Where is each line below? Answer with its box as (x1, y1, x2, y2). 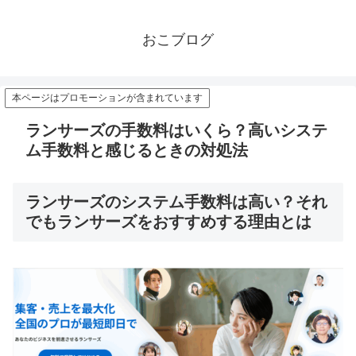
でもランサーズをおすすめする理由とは (25, 213, 311, 231)
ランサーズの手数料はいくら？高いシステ (25, 122, 327, 140)
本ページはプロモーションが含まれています (12, 92, 203, 104)
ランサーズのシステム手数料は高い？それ (25, 193, 327, 211)
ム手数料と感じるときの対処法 (25, 141, 248, 160)
